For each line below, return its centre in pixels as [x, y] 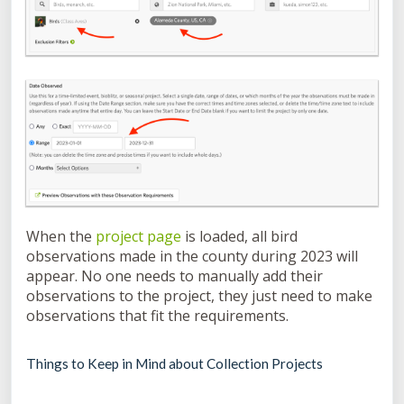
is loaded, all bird [239, 237]
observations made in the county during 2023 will [192, 257]
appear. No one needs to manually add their [174, 276]
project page [138, 237]
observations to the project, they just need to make [199, 296]
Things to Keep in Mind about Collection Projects [174, 364]
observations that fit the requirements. [157, 316]
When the [61, 237]
